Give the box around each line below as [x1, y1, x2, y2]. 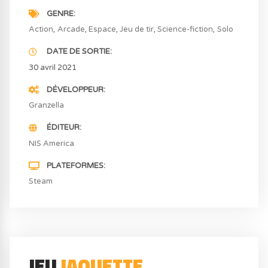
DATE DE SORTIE [46, 47, 110, 57]
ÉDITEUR [46, 123, 80, 133]
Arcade [57, 25, 85, 35]
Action [29, 25, 54, 35]
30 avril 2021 [29, 62, 77, 72]
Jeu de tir [120, 25, 154, 35]
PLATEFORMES [46, 160, 103, 170]
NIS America [29, 138, 75, 148]
